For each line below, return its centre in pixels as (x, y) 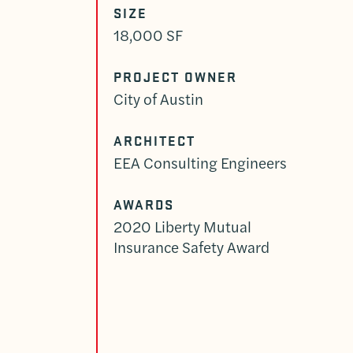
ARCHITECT (154, 141)
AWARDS (144, 205)
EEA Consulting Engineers (201, 163)
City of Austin (159, 99)
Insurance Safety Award (192, 247)
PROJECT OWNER (175, 77)
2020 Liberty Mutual (183, 227)
